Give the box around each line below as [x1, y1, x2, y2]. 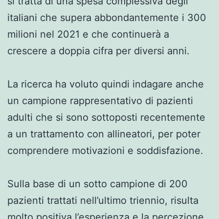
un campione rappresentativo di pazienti [7, 94, 193, 107]
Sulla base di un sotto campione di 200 [7, 177, 188, 190]
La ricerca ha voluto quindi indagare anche [7, 78, 204, 90]
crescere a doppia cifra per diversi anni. [7, 44, 193, 57]
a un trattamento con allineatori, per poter [7, 128, 200, 140]
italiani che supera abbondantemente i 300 [7, 11, 206, 23]
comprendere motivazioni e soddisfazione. [7, 144, 203, 156]
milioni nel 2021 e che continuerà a [7, 28, 169, 40]
